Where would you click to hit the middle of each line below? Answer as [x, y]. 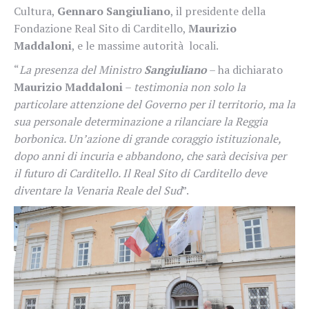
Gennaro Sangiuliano [114, 11]
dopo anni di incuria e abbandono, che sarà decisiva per [150, 156]
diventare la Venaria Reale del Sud [98, 190]
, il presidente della [218, 11]
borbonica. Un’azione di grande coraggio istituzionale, [147, 138]
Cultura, [36, 11]
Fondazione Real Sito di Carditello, [101, 28]
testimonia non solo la [190, 87]
